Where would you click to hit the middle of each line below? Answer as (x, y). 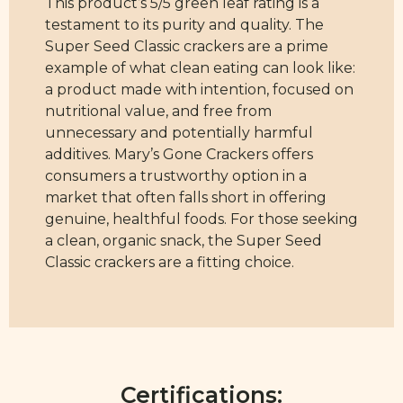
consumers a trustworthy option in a (176, 176)
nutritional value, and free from (158, 112)
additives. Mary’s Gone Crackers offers (179, 155)
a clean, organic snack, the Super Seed (184, 241)
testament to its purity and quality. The (184, 25)
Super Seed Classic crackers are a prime (187, 47)
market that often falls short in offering (186, 198)
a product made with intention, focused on (199, 90)
